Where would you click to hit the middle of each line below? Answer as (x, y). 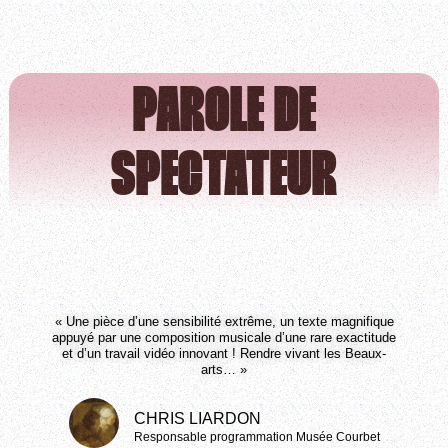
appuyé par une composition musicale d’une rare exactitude (224, 338)
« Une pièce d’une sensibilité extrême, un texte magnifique (224, 322)
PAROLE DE (224, 115)
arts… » (224, 370)
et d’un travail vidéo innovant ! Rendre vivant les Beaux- (224, 354)
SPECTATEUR (224, 179)
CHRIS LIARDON (197, 419)
